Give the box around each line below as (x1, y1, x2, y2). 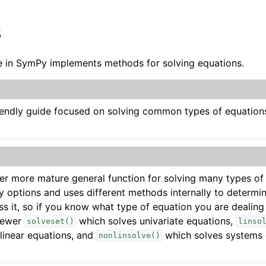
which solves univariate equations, (76, 214, 236, 227)
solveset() (26, 217, 74, 226)
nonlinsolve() (98, 231, 160, 240)
